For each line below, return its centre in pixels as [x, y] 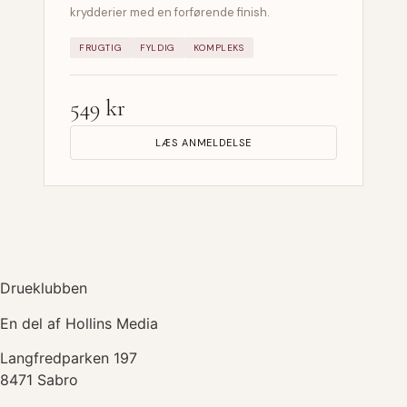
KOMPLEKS [218, 48]
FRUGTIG [101, 48]
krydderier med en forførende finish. [170, 13]
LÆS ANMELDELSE [203, 143]
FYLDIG [158, 48]
